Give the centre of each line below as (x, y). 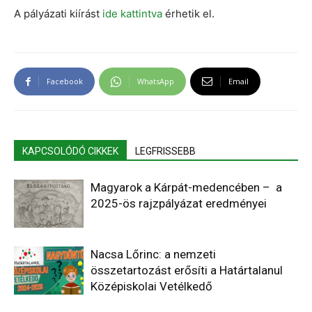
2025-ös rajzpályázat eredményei (179, 203)
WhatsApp (156, 81)
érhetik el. (190, 13)
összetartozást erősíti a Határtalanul (187, 270)
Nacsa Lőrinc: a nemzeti (153, 254)
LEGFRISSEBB (165, 151)
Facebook (65, 81)
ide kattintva (134, 13)
